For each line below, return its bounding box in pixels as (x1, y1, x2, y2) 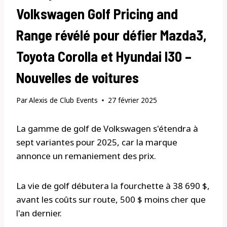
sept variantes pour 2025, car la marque (16, 136, 177, 148)
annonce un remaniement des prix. (16, 150, 156, 162)
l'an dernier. (16, 207, 62, 219)
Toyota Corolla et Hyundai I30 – (16, 47, 192, 65)
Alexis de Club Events (29, 95, 98, 105)
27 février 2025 (108, 95, 158, 105)
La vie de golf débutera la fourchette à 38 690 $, (16, 180, 210, 192)
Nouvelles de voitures (16, 68, 139, 86)
